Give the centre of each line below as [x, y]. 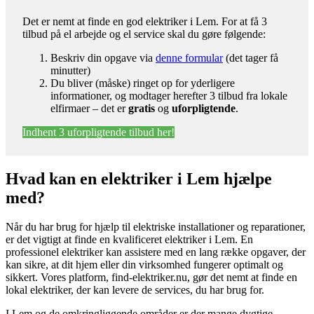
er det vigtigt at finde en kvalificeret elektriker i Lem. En [129, 240]
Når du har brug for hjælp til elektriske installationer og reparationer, [156, 227]
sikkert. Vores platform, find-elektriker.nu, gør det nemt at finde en [151, 278]
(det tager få [251, 57]
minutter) [70, 70]
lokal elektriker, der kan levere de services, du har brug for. [135, 290]
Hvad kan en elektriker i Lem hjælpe [139, 178]
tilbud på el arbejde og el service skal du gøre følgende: [144, 34]
